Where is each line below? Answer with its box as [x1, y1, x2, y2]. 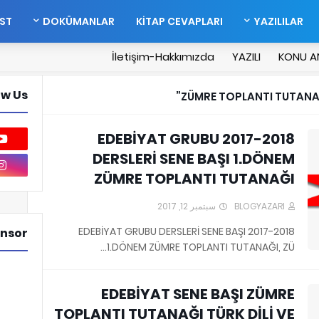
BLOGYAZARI [234, 200, 285, 212]
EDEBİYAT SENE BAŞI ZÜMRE [101, 284, 295, 304]
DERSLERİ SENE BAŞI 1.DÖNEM [93, 149, 295, 169]
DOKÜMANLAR [43, 14, 115, 28]
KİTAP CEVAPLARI [136, 14, 223, 28]
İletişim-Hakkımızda [112, 49, 214, 64]
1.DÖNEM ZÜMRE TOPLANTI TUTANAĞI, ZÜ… [107, 240, 295, 254]
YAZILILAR [253, 14, 303, 28]
